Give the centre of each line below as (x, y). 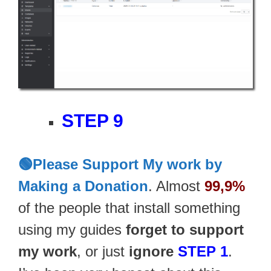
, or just (103, 252)
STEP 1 (203, 252)
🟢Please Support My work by (120, 165)
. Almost (176, 186)
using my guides (72, 230)
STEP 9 (93, 121)
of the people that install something (129, 208)
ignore (153, 252)
